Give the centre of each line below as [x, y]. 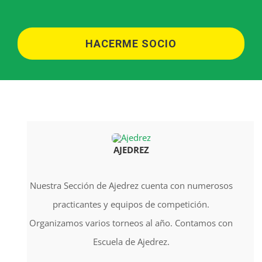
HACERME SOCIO [131, 43]
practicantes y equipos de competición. [131, 204]
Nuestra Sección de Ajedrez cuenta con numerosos [131, 185]
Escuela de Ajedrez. [131, 241]
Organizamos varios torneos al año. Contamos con [131, 223]
